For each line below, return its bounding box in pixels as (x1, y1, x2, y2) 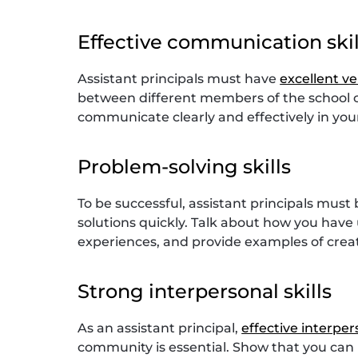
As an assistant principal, (78, 320, 242, 336)
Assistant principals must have (78, 70, 280, 86)
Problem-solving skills (78, 154, 292, 178)
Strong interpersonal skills (78, 279, 332, 303)
